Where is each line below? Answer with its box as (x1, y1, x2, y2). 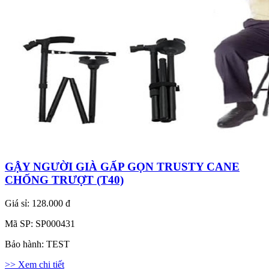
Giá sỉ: (5, 198, 32, 208)
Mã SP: (5, 218, 35, 229)
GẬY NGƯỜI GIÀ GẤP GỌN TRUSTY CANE (5, 160, 240, 174)
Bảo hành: (5, 238, 46, 249)
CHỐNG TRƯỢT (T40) (5, 174, 124, 187)
